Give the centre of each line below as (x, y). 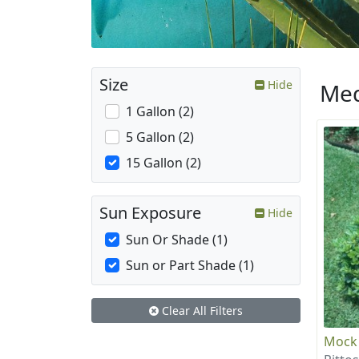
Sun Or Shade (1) (177, 240)
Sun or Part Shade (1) (190, 266)
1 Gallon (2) (160, 112)
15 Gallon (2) (163, 163)
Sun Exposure (150, 213)
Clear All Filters (201, 311)
